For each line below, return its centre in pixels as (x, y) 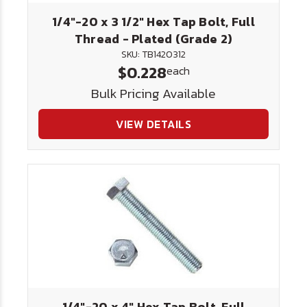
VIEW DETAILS (153, 124)
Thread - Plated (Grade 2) (153, 39)
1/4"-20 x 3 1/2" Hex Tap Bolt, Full (153, 22)
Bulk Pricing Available (153, 94)
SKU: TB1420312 (153, 54)
